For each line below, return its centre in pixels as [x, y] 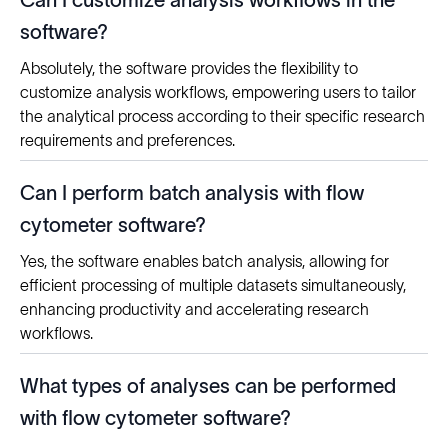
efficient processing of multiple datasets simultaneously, [213, 285]
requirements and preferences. [127, 140]
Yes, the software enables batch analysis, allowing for [204, 261]
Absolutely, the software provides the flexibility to [189, 68]
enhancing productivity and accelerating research [194, 309]
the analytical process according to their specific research [222, 116]
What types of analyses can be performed [208, 386]
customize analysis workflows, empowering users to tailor [218, 92]
